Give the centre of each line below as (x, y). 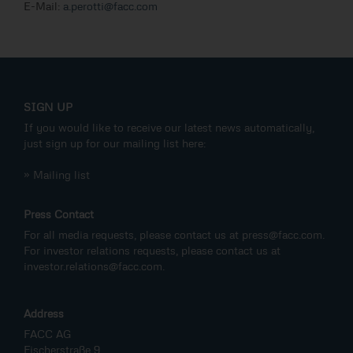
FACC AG (47, 334)
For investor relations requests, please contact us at (152, 251)
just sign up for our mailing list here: (115, 143)
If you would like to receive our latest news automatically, (169, 128)
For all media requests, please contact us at (133, 235)
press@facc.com (282, 235)
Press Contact (59, 214)
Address (44, 314)
